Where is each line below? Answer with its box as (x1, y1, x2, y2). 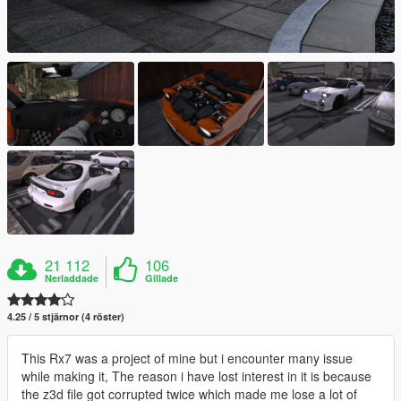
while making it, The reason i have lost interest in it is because (21, 367, 371, 386)
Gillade (145, 271, 179, 286)
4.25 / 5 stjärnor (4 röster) (7, 310, 124, 324)
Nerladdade (45, 271, 99, 286)
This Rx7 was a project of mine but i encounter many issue (21, 349, 353, 368)
